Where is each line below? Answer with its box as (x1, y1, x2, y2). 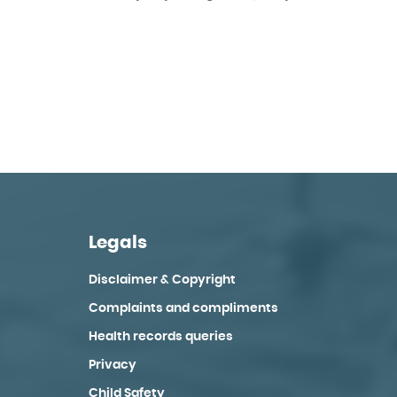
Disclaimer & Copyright (88, 274, 236, 286)
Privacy (88, 359, 136, 371)
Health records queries (88, 331, 233, 343)
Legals (88, 234, 147, 252)
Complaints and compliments (88, 302, 278, 315)
